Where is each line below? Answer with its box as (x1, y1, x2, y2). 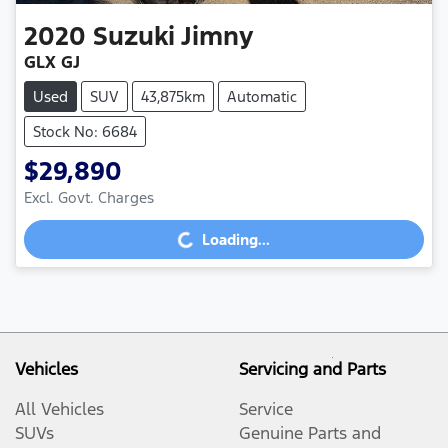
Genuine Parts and (239, 422, 381, 445)
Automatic (227, 87, 297, 107)
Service (239, 398, 293, 421)
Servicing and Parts (239, 358, 386, 381)
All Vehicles (15, 398, 104, 421)
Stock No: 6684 (33, 122, 137, 142)
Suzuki (93, 20, 175, 53)
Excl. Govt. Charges (24, 188, 154, 208)
